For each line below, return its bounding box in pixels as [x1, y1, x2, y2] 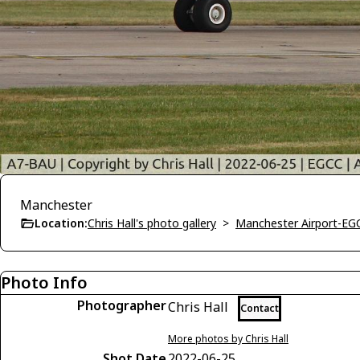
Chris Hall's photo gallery [88, 215, 216, 231]
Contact [240, 301, 279, 316]
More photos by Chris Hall [168, 332, 288, 346]
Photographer [77, 297, 166, 315]
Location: [35, 215, 88, 231]
